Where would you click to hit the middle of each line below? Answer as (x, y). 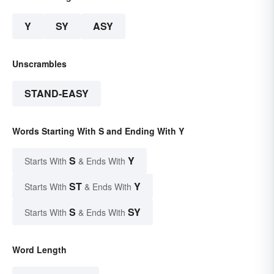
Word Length (39, 250)
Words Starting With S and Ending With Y (98, 131)
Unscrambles (39, 64)
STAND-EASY (57, 94)
